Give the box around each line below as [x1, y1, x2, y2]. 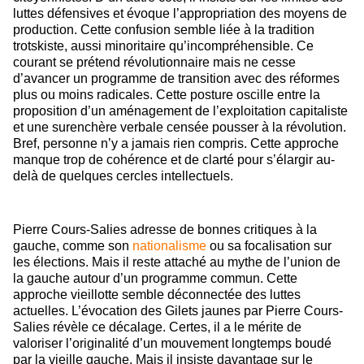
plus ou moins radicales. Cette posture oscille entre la [13, 88, 320, 102]
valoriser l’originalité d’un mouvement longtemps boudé [13, 336, 331, 351]
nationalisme [132, 239, 206, 253]
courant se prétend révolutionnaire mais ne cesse [13, 55, 296, 70]
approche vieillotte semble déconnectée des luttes [13, 288, 301, 302]
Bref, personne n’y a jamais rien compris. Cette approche [13, 136, 339, 151]
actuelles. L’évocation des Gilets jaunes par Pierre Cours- [13, 304, 343, 318]
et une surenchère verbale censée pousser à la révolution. [13, 120, 346, 135]
